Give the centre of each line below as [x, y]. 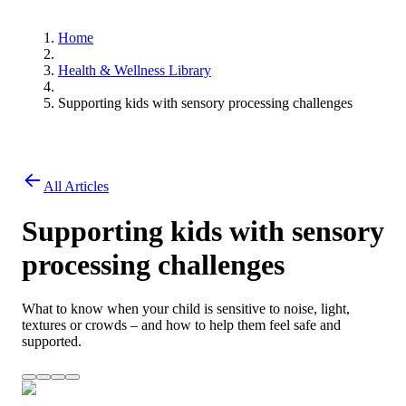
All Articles [76, 187]
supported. [52, 342]
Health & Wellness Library [135, 71]
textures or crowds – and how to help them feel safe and [181, 325]
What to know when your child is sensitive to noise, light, [186, 309]
